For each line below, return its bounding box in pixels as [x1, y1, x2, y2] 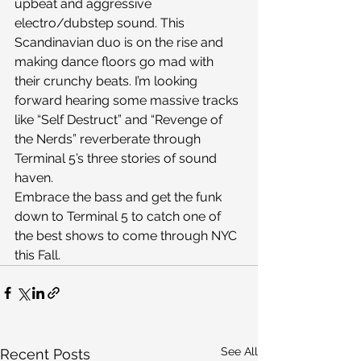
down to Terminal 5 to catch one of [15, 209, 224, 225]
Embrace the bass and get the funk [15, 189, 225, 205]
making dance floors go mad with [15, 54, 217, 70]
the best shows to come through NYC [15, 228, 240, 244]
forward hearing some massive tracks [15, 93, 242, 109]
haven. [15, 170, 53, 186]
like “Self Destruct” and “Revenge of [15, 112, 226, 128]
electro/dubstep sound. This [15, 15, 188, 31]
